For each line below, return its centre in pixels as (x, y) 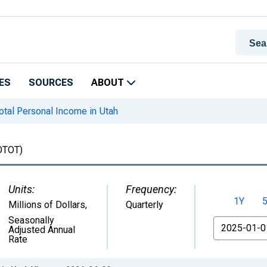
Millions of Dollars (47, 205)
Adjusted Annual (42, 230)
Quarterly (145, 205)
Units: (21, 189)
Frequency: (151, 189)
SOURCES (51, 83)
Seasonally (31, 220)
